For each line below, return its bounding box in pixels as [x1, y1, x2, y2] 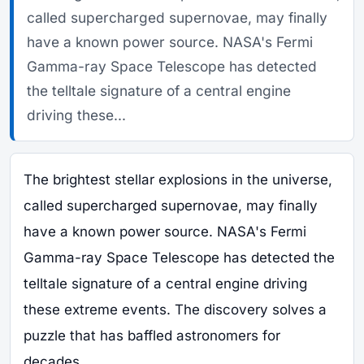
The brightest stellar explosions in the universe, [24, 171, 332, 188]
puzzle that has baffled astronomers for [24, 327, 280, 344]
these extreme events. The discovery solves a [24, 301, 327, 318]
